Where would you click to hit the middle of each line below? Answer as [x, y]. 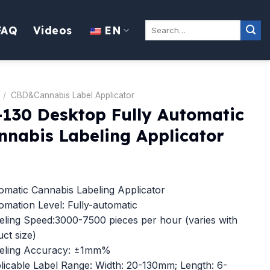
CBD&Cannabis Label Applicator [72, 95]
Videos [53, 30]
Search [157, 25]
